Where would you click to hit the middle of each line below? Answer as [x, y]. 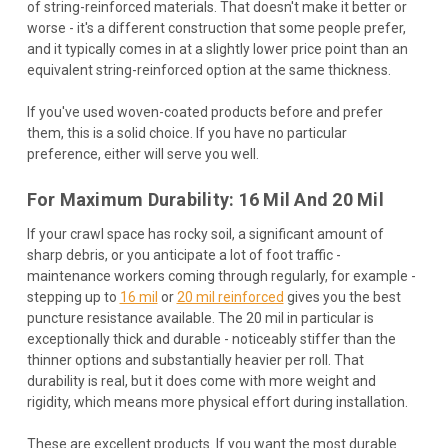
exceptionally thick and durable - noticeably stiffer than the [211, 338]
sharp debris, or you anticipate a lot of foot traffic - [183, 254]
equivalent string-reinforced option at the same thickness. [208, 69]
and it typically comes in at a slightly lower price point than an [217, 48]
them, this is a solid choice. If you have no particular [186, 132]
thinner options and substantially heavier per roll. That [195, 359]
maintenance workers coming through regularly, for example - [221, 275]
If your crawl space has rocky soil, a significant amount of [205, 233]
